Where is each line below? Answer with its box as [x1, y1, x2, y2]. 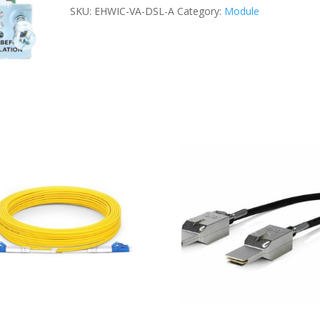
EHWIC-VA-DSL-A [94, 4, 175, 18]
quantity [69, 30, 107, 44]
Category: [177, 4, 225, 18]
